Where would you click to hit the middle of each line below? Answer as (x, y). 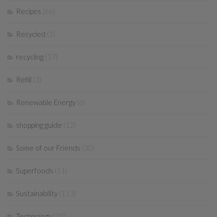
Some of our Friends (48, 148)
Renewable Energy (46, 102)
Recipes (29, 11)
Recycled (31, 34)
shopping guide (39, 125)
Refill (24, 80)
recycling (30, 57)
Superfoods (35, 171)
